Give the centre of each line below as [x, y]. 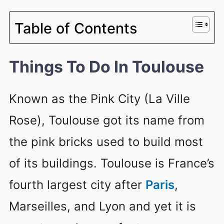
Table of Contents [76, 28]
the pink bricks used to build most [106, 141]
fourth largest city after [77, 184]
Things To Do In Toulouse [106, 66]
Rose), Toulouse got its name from [107, 120]
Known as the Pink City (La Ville [99, 98]
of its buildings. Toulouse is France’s [112, 163]
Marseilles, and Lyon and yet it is [102, 206]
